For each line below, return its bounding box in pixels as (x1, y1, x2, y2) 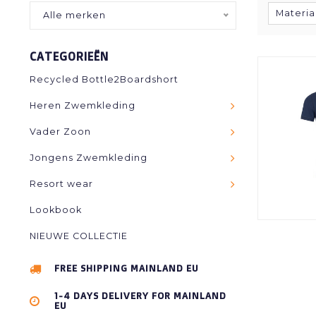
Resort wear (30, 178, 93, 189)
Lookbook (30, 205, 82, 215)
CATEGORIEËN (30, 49, 109, 63)
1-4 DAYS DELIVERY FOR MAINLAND (54, 290, 226, 301)
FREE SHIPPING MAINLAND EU (54, 262, 199, 274)
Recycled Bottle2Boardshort (30, 74, 178, 85)
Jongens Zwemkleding (30, 152, 147, 163)
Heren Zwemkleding (30, 100, 135, 111)
